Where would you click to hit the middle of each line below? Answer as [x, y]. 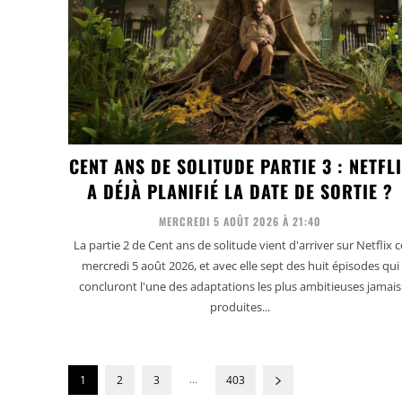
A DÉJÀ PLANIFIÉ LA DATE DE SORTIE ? [240, 192]
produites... [240, 307]
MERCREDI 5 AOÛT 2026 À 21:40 [240, 222]
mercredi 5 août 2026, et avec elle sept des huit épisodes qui [240, 266]
